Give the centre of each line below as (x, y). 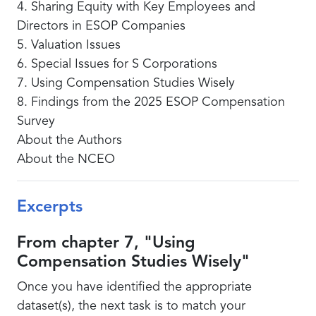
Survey (36, 121)
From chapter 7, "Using (106, 244)
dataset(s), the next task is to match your (131, 306)
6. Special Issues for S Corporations (117, 64)
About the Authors (69, 140)
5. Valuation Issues (69, 45)
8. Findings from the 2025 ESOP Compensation (151, 102)
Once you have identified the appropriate (134, 287)
